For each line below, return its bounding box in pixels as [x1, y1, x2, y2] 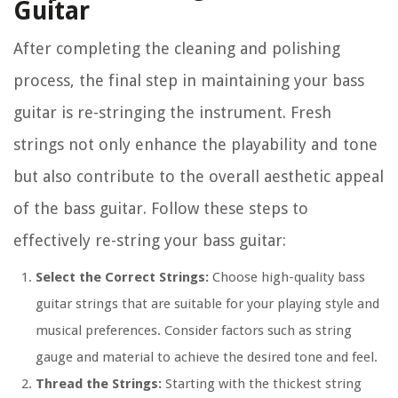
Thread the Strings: [36, 376, 162, 393]
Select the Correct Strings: [36, 269, 209, 286]
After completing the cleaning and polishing [13, 39, 340, 59]
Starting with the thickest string [162, 376, 362, 393]
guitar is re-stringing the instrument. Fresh [13, 103, 331, 123]
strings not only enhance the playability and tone [13, 135, 378, 155]
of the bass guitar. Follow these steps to [13, 199, 308, 219]
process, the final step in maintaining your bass [13, 71, 364, 91]
